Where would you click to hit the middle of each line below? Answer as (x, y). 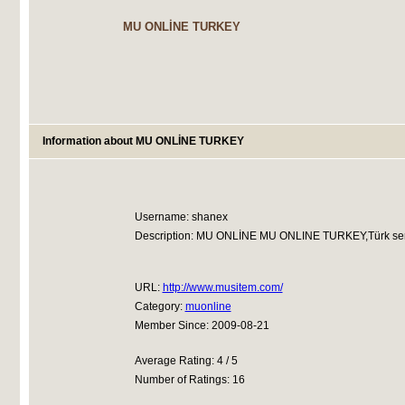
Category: (160, 306)
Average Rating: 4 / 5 (186, 361)
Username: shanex (181, 217)
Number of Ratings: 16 (189, 380)
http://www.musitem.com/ (222, 287)
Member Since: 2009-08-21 (202, 325)
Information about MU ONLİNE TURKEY (143, 141)
